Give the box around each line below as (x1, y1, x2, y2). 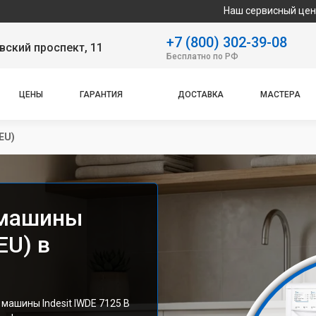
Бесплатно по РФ (166, 51, 238, 61)
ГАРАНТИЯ (80, 89, 123, 99)
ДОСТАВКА (177, 89, 224, 99)
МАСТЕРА (260, 89, 300, 99)
